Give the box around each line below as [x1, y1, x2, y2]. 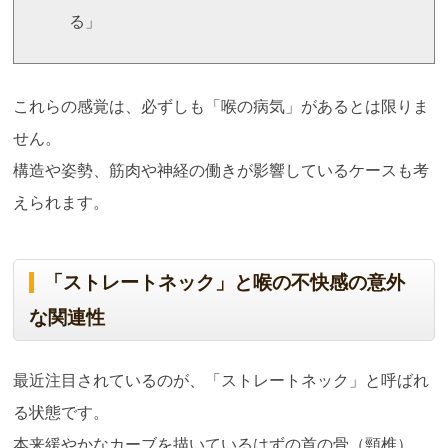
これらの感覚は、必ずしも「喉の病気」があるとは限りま [13, 98, 430, 116]
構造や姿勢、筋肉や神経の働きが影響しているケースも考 [13, 162, 430, 180]
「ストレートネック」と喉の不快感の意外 [44, 272, 406, 294]
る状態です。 [13, 404, 110, 422]
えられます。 [13, 194, 110, 212]
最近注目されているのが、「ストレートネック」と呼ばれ [13, 372, 430, 390]
